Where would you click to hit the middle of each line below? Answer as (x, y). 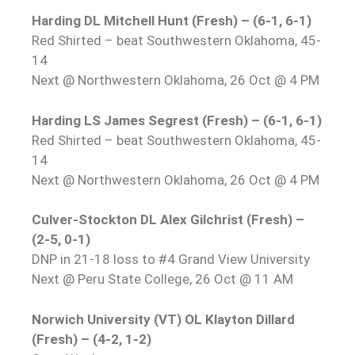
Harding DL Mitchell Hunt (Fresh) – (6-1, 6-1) (172, 21)
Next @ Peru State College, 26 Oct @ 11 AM (162, 279)
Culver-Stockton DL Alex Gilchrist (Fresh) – (168, 219)
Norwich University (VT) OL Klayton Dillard (163, 319)
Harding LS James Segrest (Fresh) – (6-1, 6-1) (177, 120)
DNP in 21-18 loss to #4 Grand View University (171, 259)
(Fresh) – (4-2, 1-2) (92, 339)
